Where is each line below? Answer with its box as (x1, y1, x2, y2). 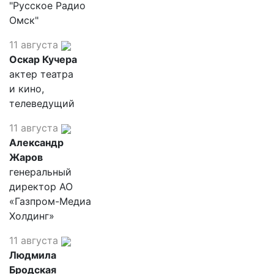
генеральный (9, 166, 72, 178)
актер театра (9, 68, 73, 80)
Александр (9, 136, 64, 149)
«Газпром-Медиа (9, 195, 91, 207)
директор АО (9, 180, 73, 193)
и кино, (9, 83, 44, 95)
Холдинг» (9, 210, 54, 222)
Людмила (9, 249, 56, 261)
